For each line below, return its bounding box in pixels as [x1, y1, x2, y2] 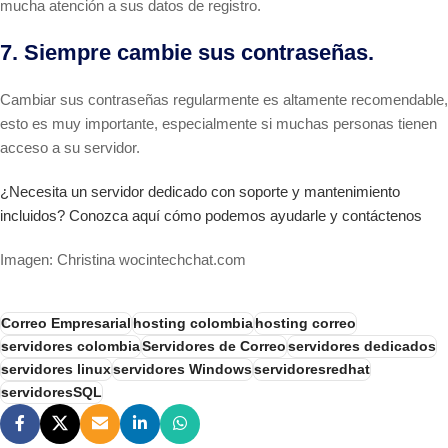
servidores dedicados [288, 338, 436, 354]
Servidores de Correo [142, 338, 286, 354]
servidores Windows [113, 361, 252, 377]
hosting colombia [133, 315, 253, 331]
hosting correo [255, 315, 356, 331]
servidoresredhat [254, 361, 370, 377]
